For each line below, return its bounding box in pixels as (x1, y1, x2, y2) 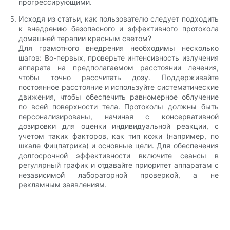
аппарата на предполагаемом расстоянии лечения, (18, 63, 219, 72)
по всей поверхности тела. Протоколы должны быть (18, 102, 219, 111)
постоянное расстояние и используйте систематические (18, 82, 219, 91)
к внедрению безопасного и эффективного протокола (18, 24, 219, 33)
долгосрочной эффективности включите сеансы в (18, 150, 219, 160)
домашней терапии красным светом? (18, 33, 152, 43)
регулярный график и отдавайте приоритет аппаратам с (18, 160, 219, 169)
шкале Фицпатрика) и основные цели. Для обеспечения (18, 141, 219, 150)
